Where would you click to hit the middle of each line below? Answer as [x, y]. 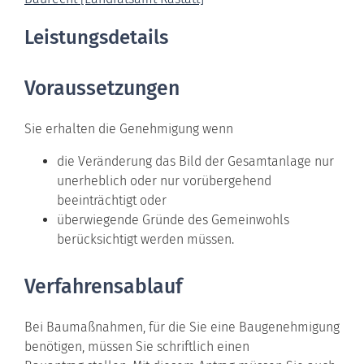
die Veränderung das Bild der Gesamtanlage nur [195, 161]
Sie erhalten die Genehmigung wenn [129, 128]
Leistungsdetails [96, 37]
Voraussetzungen [102, 88]
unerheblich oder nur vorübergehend [164, 180]
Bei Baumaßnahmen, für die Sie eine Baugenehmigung [182, 327]
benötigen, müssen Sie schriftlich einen [137, 346]
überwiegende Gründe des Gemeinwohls [173, 219]
